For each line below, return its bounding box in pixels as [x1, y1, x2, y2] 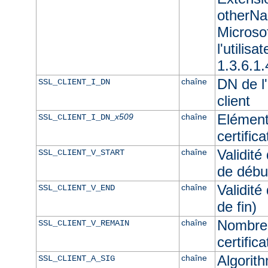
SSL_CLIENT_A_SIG [38, 253, 115, 263]
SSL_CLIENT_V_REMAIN [38, 218, 129, 228]
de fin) [217, 198, 257, 215]
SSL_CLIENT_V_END [38, 182, 115, 193]
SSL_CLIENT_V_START [38, 147, 124, 157]
